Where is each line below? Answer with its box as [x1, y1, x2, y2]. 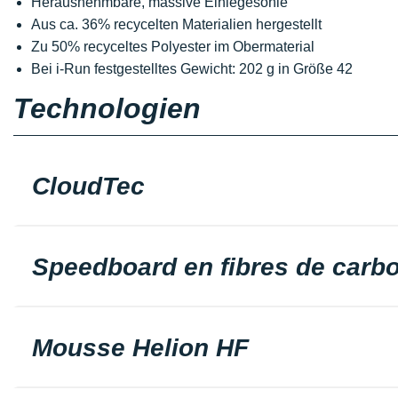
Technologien [13, 92, 201, 124]
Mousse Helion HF [32, 334, 249, 362]
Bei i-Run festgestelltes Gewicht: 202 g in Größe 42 [31, 61, 353, 76]
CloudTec [32, 172, 145, 200]
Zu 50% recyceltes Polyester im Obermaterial [31, 39, 314, 54]
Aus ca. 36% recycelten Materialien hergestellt [31, 17, 322, 32]
